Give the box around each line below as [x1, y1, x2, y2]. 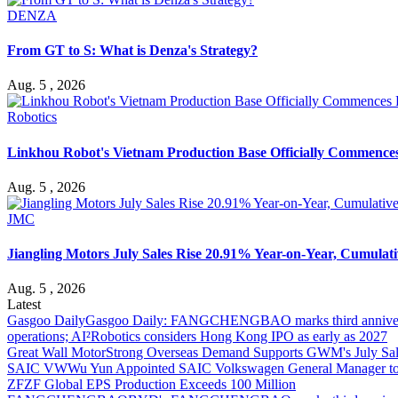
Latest [7, 297, 41, 313]
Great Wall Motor [7, 345, 106, 361]
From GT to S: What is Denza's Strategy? [7, 43, 258, 59]
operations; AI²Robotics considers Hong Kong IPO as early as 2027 [7, 329, 387, 345]
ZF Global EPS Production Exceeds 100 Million [24, 377, 296, 393]
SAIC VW [7, 361, 68, 377]
